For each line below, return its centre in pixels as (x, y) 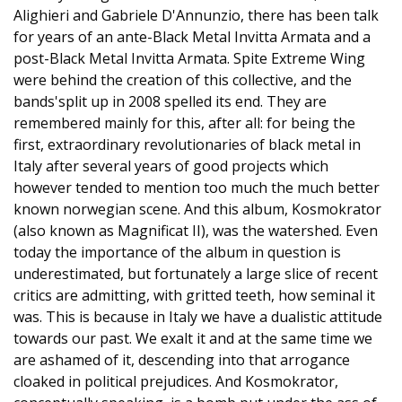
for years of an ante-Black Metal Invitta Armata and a (192, 37)
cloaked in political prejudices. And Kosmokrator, (176, 381)
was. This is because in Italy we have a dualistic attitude (198, 317)
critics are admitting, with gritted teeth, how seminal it (194, 295)
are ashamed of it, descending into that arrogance (182, 360)
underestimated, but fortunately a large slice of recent (196, 274)
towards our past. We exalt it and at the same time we (193, 338)
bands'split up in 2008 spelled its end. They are (170, 101)
